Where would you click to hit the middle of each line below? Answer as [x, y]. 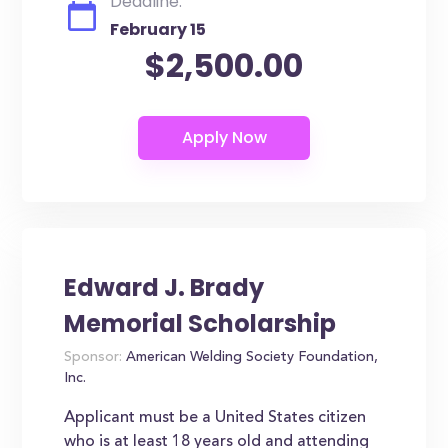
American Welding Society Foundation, [250, 358]
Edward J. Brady [164, 287]
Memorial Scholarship [200, 323]
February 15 [158, 29]
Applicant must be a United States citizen [215, 418]
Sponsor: [93, 358]
